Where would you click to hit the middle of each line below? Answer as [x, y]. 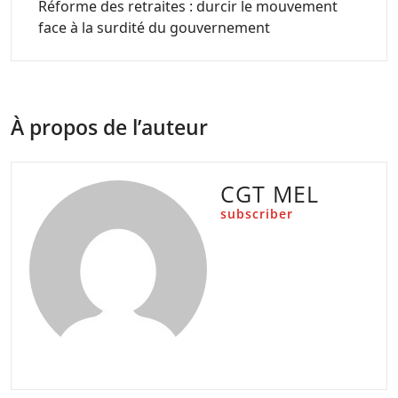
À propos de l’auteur [109, 127]
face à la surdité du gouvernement [154, 28]
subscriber [257, 214]
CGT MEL [270, 194]
